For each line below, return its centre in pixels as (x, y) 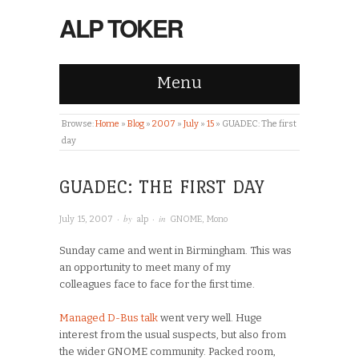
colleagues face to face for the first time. (157, 284)
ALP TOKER (121, 28)
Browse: (78, 124)
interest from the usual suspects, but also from (173, 334)
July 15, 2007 (86, 219)
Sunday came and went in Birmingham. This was (175, 250)
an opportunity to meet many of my (145, 267)
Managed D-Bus (99, 317)
